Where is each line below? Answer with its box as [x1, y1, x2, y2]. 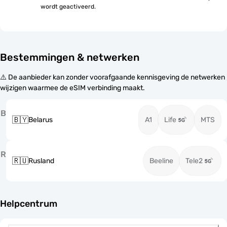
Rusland [28, 157, 54, 165]
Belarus [28, 116, 53, 124]
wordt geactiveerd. [41, 3, 96, 10]
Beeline [149, 157, 173, 165]
